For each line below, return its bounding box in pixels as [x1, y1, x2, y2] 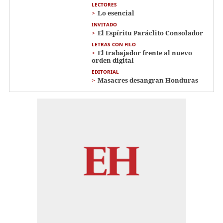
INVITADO [92, 21, 117, 28]
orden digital [92, 56, 134, 65]
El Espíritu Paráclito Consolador [98, 28, 203, 38]
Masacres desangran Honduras [98, 76, 198, 85]
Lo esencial [98, 8, 134, 18]
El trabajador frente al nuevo [98, 48, 192, 58]
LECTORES [92, 1, 117, 8]
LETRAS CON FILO [92, 41, 136, 48]
